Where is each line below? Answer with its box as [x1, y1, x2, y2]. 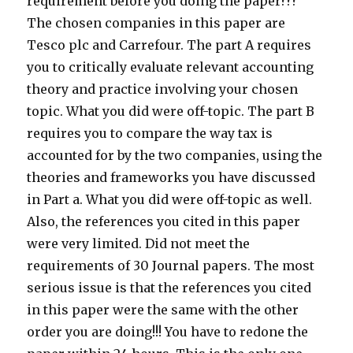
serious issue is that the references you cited [27, 279, 312, 295]
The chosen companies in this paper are [27, 14, 286, 31]
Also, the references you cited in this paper [27, 213, 301, 229]
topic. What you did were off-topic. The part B [27, 102, 315, 119]
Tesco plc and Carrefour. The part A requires [27, 36, 312, 53]
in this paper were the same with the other [27, 301, 299, 318]
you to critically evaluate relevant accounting [27, 58, 314, 75]
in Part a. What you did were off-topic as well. [27, 191, 313, 207]
